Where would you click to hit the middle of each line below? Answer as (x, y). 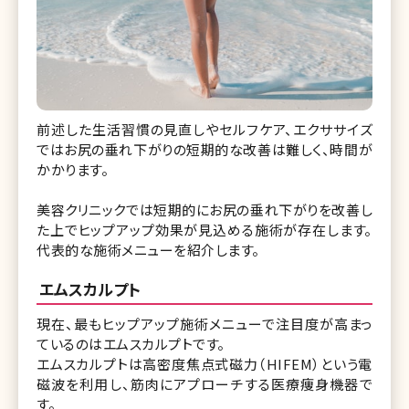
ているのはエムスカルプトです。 (131, 343)
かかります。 (73, 169)
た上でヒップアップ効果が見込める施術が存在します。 (204, 229)
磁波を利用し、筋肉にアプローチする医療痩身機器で (204, 383)
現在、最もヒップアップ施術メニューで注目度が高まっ (204, 323)
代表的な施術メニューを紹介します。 (148, 249)
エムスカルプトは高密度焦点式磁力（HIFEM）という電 (204, 363)
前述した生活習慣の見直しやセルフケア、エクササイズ (204, 129)
